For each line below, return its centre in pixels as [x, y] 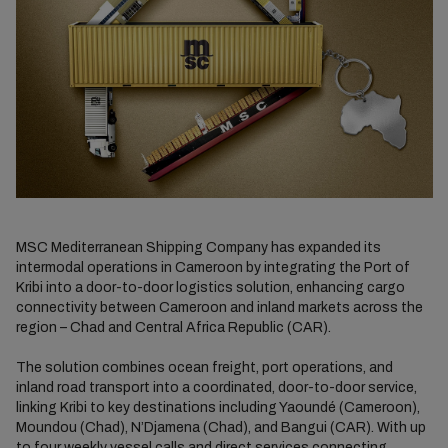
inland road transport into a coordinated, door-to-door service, [216, 387]
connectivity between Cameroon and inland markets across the [219, 307]
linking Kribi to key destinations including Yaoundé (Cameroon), [217, 407]
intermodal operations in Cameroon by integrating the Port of [212, 267]
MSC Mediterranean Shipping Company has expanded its [198, 247]
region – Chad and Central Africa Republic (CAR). [173, 327]
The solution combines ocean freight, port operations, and [204, 367]
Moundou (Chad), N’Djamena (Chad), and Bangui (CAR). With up [220, 427]
